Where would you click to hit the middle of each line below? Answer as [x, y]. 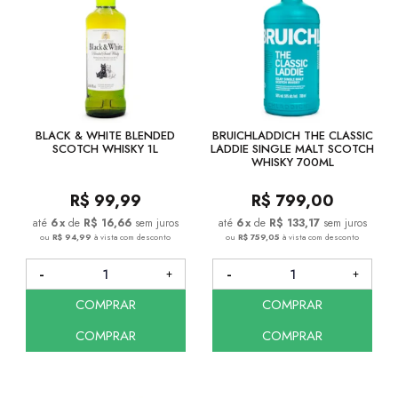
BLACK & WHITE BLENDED [106, 136]
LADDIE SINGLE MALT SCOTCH [293, 149]
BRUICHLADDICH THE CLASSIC [292, 136]
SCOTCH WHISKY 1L [106, 149]
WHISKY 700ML [292, 163]
